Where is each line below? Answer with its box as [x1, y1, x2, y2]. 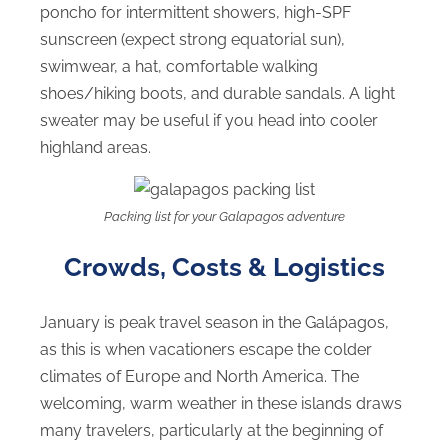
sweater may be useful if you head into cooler [40, 110, 378, 130]
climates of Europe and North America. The [40, 367, 359, 387]
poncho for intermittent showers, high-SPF [40, 2, 351, 22]
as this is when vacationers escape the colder [40, 340, 372, 360]
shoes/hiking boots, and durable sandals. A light [40, 83, 395, 103]
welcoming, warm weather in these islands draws [40, 394, 402, 414]
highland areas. [40, 137, 151, 157]
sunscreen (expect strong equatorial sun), [40, 29, 345, 49]
